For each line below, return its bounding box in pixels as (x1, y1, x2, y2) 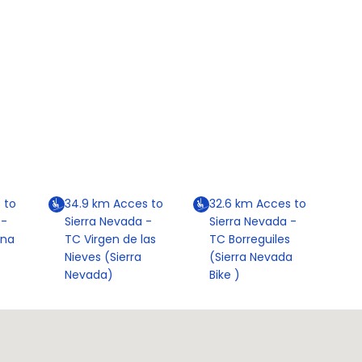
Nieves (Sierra (64, 249, 141, 266)
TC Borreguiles (208, 231, 290, 248)
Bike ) (208, 267, 240, 284)
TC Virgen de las (64, 231, 156, 248)
